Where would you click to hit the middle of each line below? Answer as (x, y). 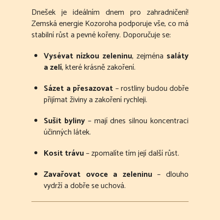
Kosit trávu (64, 154)
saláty (178, 56)
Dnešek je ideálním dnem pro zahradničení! (110, 13)
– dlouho (170, 175)
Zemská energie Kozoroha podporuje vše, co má (110, 24)
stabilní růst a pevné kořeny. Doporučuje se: (101, 35)
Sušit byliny (64, 121)
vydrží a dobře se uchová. (85, 186)
